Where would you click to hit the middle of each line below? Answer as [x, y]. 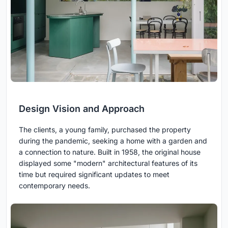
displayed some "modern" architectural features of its [108, 163]
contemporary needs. [54, 185]
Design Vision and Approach [82, 108]
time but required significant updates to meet [94, 174]
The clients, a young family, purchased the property [105, 129]
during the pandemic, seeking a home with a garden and [113, 140]
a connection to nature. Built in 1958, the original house [110, 152]
